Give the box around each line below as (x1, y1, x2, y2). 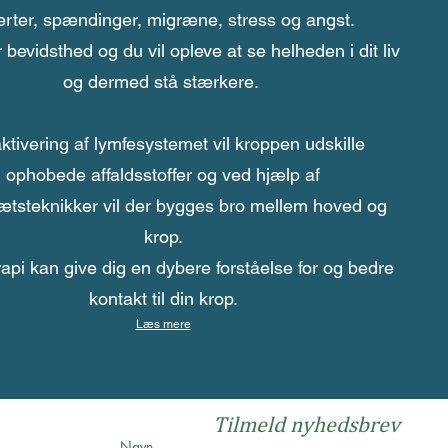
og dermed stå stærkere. (62, 71, 264, 92)
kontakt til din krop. (88, 288, 238, 309)
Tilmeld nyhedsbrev (213, 411, 400, 437)
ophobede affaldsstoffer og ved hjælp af (6, 164, 320, 185)
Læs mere (135, 317, 191, 331)
